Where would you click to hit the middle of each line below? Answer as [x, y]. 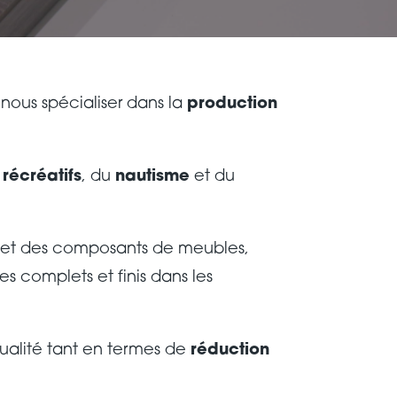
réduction [230, 351]
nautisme [152, 177]
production [232, 105]
